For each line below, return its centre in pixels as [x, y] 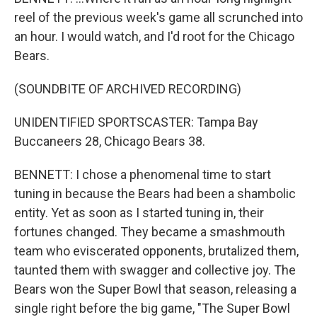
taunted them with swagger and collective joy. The [155, 270]
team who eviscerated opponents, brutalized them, [156, 251]
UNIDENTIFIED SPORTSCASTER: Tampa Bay [136, 122]
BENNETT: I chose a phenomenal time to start [143, 174]
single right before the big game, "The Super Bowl [152, 308]
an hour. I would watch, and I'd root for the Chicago [154, 36]
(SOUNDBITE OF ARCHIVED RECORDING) [128, 89]
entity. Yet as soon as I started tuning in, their [139, 213]
